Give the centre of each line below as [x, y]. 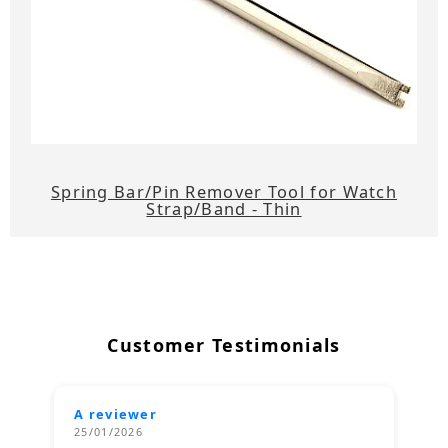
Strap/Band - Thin [224, 208]
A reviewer [115, 414]
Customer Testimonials [224, 345]
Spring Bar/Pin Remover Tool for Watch [224, 191]
